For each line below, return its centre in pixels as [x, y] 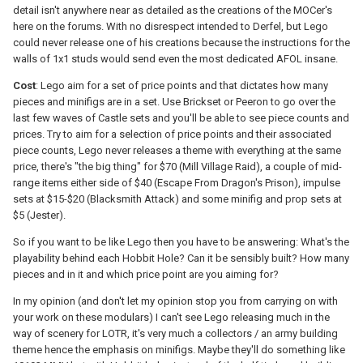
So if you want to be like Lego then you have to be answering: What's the [181, 241]
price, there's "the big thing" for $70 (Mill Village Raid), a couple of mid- [177, 166]
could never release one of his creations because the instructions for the [181, 42]
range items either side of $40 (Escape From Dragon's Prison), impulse [177, 182]
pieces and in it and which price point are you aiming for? [146, 274]
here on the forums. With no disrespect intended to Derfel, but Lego [171, 26]
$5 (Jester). [39, 215]
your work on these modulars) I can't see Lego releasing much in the [171, 317]
